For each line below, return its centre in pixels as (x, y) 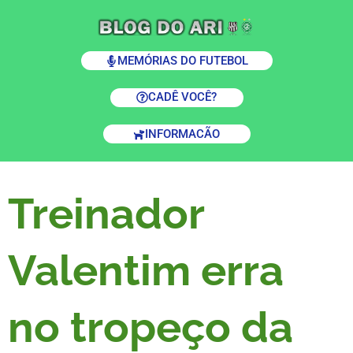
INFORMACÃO (182, 134)
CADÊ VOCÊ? (182, 97)
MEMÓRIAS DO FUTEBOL (182, 60)
